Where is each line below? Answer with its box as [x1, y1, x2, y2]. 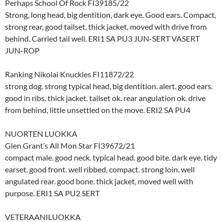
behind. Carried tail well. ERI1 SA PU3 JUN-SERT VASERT [5, 33, 200, 43]
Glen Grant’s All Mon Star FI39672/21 [5, 140, 135, 150]
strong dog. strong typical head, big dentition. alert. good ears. [5, 81, 213, 91]
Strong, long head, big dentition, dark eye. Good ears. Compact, [5, 9, 216, 19]
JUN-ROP [5, 45, 40, 55]
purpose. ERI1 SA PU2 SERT [5, 188, 100, 198]
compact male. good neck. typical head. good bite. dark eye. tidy [5, 152, 217, 162]
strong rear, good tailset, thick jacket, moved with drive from [5, 21, 207, 31]
